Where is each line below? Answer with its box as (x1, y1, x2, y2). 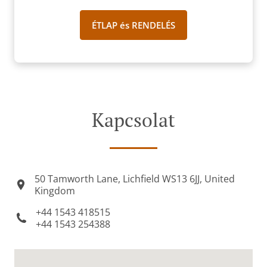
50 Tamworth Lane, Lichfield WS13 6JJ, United (34, 172, 235, 185)
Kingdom (34, 184, 75, 197)
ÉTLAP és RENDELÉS (92, 19, 175, 31)
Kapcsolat (92, 107, 175, 132)
